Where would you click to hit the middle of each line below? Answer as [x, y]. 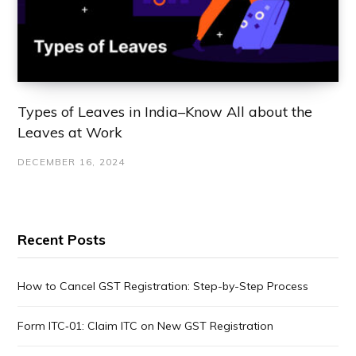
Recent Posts [62, 240]
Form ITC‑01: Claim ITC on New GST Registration [145, 326]
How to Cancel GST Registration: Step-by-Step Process [163, 286]
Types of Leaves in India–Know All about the [165, 112]
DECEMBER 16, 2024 [72, 162]
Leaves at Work [70, 133]
